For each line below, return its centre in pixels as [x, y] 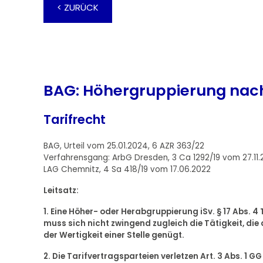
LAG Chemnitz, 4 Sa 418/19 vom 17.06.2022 [127, 170]
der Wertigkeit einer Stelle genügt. [114, 235]
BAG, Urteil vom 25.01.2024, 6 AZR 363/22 [124, 146]
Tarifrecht [74, 120]
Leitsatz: [61, 191]
